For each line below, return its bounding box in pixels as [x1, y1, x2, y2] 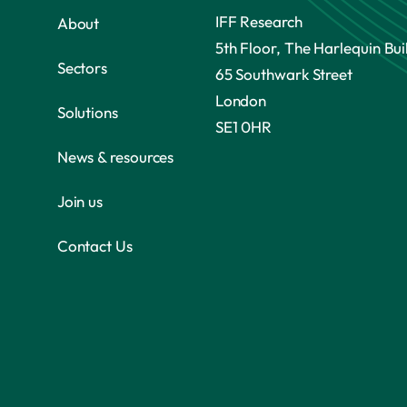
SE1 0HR [214, 116, 273, 136]
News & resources [56, 146, 174, 166]
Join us [56, 191, 104, 211]
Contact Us [56, 235, 133, 255]
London [214, 90, 267, 110]
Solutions [56, 102, 118, 122]
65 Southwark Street [214, 64, 353, 84]
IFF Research [214, 11, 303, 31]
